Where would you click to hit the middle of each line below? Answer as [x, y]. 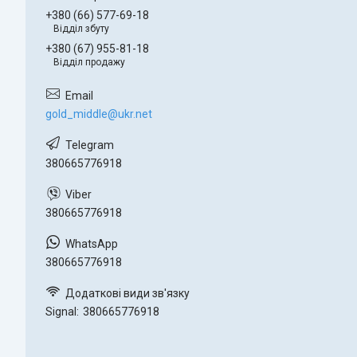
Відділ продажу [89, 62]
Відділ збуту [81, 29]
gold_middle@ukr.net [99, 114]
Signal [61, 311]
